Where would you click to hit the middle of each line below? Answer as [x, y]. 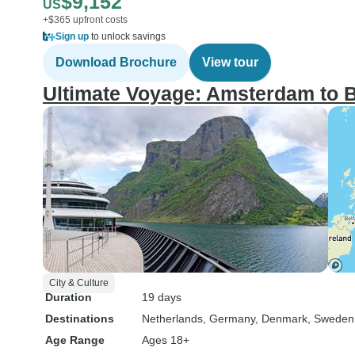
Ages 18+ [166, 340]
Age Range [75, 340]
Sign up [72, 36]
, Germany [229, 319]
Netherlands [172, 319]
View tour [230, 62]
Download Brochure [116, 62]
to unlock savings [127, 36]
